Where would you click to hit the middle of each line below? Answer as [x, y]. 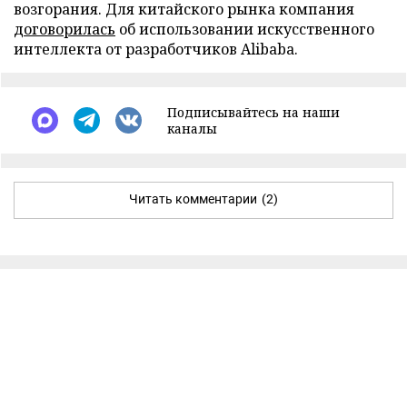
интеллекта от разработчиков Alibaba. [156, 49]
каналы [192, 128]
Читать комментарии [193, 199]
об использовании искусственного [245, 29]
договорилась [65, 29]
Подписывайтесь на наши [253, 112]
